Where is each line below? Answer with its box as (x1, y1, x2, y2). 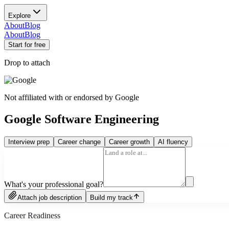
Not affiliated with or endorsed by (4, 93, 115, 102)
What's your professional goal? (4, 179, 103, 189)
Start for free (8, 41, 45, 49)
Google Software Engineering (4, 112, 159, 126)
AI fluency (158, 138, 188, 146)
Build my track (90, 193, 133, 201)
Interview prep (8, 138, 50, 146)
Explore (8, 12, 31, 19)
